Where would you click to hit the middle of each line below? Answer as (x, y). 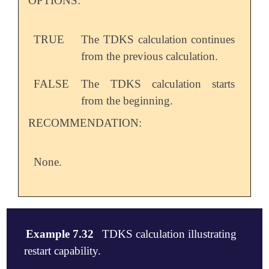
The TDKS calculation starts (158, 83)
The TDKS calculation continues (158, 39)
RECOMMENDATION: (85, 122)
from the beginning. (127, 100)
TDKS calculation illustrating (166, 234)
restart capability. (62, 251)
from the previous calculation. (150, 56)
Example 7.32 (60, 234)
